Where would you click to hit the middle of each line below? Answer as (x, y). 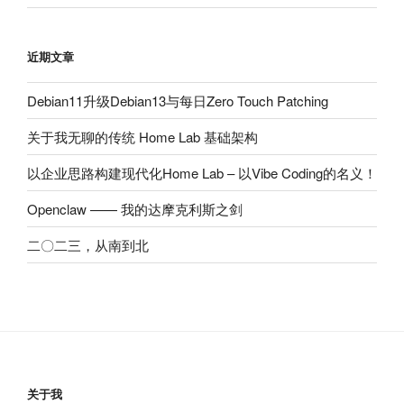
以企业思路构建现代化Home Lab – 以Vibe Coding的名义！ (202, 172)
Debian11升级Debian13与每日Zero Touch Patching (178, 100)
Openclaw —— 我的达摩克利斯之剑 (135, 208)
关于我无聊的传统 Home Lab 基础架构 (142, 136)
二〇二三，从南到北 (88, 244)
